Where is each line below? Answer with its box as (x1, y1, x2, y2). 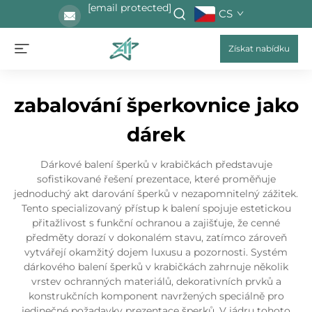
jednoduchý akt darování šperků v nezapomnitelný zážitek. (14, 187, 298, 200)
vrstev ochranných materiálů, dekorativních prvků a (31, 275, 281, 288)
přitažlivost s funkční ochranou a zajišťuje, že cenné (32, 217, 280, 229)
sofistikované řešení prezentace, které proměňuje (36, 173, 276, 185)
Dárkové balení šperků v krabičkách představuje (40, 158, 272, 171)
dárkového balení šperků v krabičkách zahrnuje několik (24, 260, 288, 273)
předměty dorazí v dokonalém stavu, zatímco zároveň (25, 231, 287, 244)
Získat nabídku (228, 43, 290, 54)
